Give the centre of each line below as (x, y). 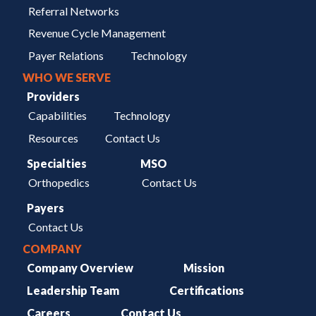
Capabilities (57, 115)
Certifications (206, 290)
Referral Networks (73, 11)
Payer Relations (66, 55)
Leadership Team (73, 290)
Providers (54, 97)
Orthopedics (59, 182)
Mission (203, 268)
